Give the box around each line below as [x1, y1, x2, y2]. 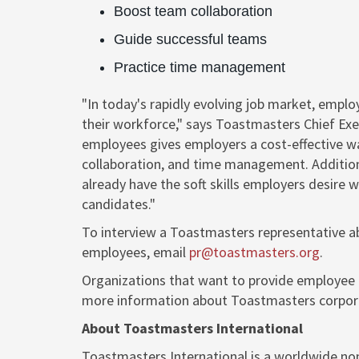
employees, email [82, 243, 189, 261]
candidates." [82, 195, 155, 213]
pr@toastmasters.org [189, 243, 320, 261]
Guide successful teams [114, 31, 267, 47]
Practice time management [114, 59, 285, 75]
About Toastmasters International [82, 319, 303, 337]
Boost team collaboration [114, 3, 272, 19]
